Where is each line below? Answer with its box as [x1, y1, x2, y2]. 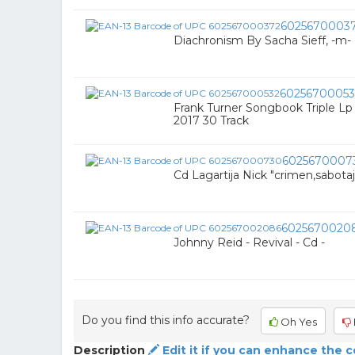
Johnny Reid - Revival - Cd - [174, 235, 325, 250]
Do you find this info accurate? [82, 312, 250, 327]
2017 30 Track [174, 113, 249, 128]
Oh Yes [278, 315, 317, 328]
